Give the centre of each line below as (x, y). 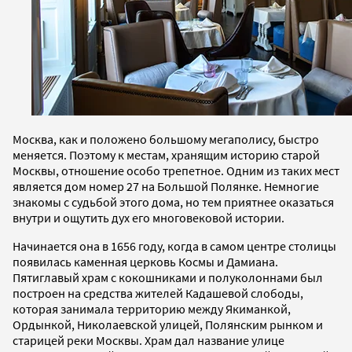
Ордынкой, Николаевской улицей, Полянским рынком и (168, 324)
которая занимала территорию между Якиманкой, (152, 308)
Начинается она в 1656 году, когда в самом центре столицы (174, 246)
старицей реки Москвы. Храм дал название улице (148, 340)
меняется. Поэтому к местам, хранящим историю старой (166, 154)
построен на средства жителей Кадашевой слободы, (158, 293)
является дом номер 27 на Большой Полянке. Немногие (166, 186)
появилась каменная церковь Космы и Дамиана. (145, 261)
